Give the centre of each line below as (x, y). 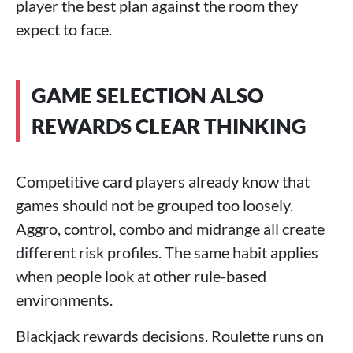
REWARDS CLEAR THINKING (169, 126)
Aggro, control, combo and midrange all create (170, 229)
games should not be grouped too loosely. (154, 205)
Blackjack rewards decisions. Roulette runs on (170, 336)
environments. (64, 299)
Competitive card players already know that (163, 181)
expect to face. (64, 29)
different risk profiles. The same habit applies (167, 252)
